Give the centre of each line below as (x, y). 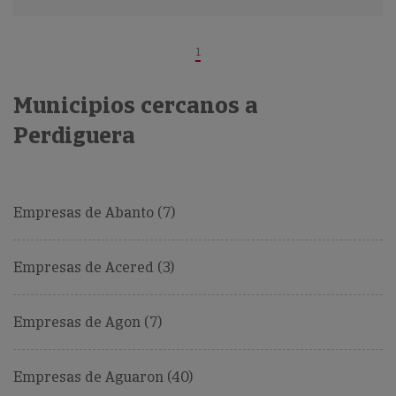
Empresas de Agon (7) (88, 323)
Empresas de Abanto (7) (94, 213)
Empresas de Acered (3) (94, 268)
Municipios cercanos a (136, 106)
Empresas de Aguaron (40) (103, 377)
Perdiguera (74, 136)
